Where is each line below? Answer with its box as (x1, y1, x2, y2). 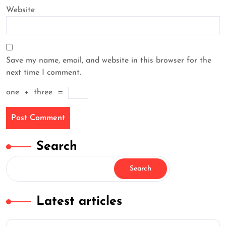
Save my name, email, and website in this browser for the (6, 56, 211, 65)
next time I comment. (6, 69, 81, 77)
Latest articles (36, 195, 122, 208)
